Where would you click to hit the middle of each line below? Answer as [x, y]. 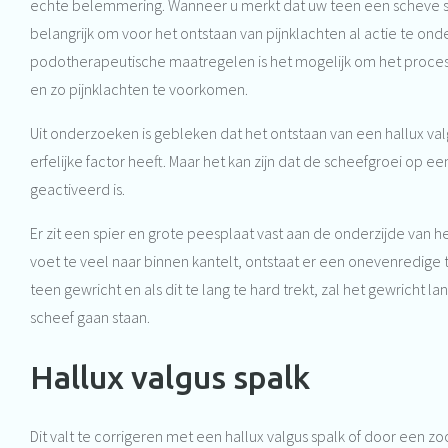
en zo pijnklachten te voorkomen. [139, 89]
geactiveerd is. [77, 189]
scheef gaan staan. [90, 317]
